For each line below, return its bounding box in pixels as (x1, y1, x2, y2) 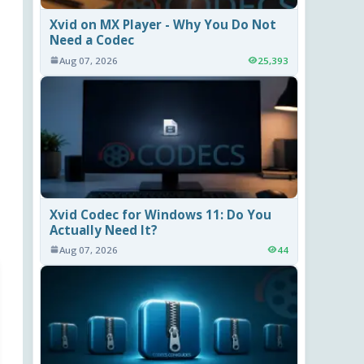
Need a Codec (50, 32, 135, 49)
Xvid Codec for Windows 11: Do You (50, 206, 272, 223)
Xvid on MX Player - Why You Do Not (50, 16, 277, 33)
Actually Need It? (50, 221, 158, 238)
